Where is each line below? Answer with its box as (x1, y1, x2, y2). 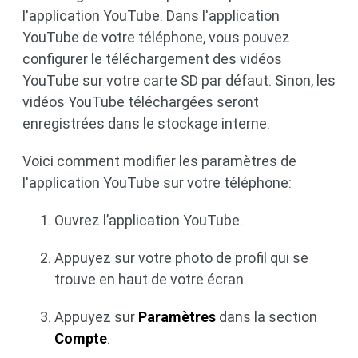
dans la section (216, 308, 317, 325)
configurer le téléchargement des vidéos (22, 50, 282, 67)
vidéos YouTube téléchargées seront (22, 93, 259, 110)
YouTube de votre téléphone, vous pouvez (22, 29, 290, 46)
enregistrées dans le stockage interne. (22, 115, 270, 132)
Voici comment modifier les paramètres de (22, 153, 296, 169)
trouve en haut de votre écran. (54, 271, 247, 288)
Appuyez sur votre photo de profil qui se (54, 249, 308, 266)
